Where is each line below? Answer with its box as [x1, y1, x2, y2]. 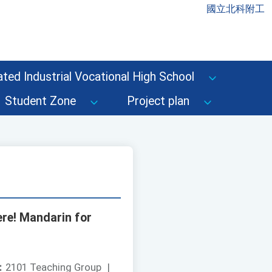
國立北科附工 [206, 3, 265, 15]
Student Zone [5, 94, 76, 108]
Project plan [127, 94, 189, 108]
